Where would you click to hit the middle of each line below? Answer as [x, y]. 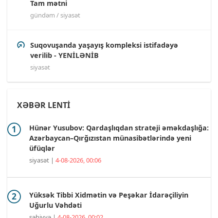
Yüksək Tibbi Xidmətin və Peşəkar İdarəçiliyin [109, 195]
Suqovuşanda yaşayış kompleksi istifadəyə [104, 45]
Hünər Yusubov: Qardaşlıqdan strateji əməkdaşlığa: [119, 127]
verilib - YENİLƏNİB [64, 55]
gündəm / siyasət [55, 15]
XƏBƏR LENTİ [44, 105]
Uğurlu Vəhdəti [55, 205]
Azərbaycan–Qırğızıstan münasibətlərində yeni [110, 138]
